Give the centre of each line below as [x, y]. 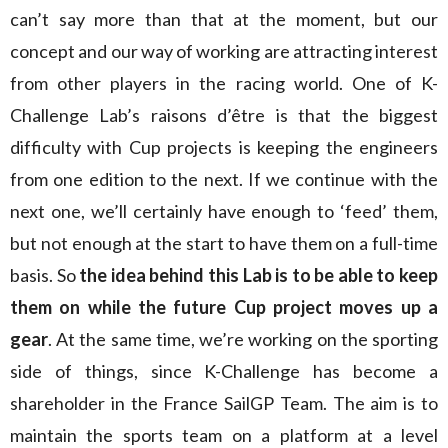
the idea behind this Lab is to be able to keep [259, 275]
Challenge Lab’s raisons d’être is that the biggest [224, 115]
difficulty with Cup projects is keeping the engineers [224, 147]
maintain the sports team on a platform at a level [224, 435]
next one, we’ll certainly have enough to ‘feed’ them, [224, 211]
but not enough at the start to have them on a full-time [224, 243]
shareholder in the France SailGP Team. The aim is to [224, 403]
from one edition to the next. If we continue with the [224, 179]
